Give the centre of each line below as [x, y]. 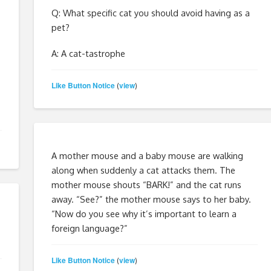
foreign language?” [89, 228]
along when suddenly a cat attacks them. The [143, 170]
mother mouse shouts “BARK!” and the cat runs [146, 184]
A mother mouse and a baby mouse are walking [147, 155]
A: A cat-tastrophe [88, 53]
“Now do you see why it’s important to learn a [144, 213]
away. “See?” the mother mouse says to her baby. [151, 199]
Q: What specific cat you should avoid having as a [150, 12]
